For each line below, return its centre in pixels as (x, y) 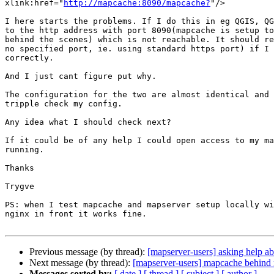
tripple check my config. (64, 104)
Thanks (20, 168)
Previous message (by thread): (88, 252)
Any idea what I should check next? (88, 122)
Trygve (20, 187)
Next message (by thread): (81, 263)
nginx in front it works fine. (76, 214)
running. (24, 150)
